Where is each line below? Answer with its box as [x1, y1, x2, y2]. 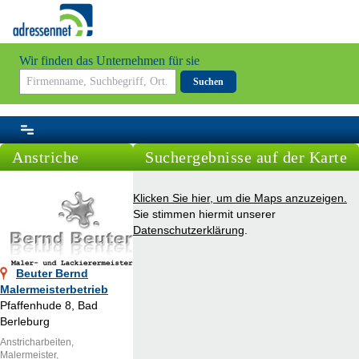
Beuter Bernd [16, 267, 88, 280]
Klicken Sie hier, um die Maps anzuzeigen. [133, 192, 347, 205]
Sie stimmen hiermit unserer [133, 208, 276, 221]
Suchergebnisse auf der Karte [145, 148, 347, 167]
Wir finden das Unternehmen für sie [19, 54, 200, 68]
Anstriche [12, 148, 79, 167]
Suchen [193, 76, 224, 88]
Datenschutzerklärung [133, 224, 244, 237]
